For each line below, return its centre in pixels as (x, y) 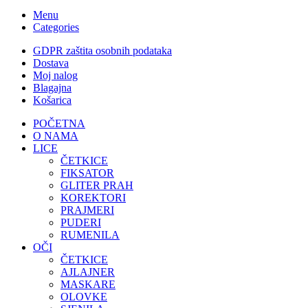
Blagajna (52, 88)
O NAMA (56, 136)
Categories (56, 27)
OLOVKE (84, 297)
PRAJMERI (87, 210)
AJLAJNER (88, 272)
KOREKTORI (93, 198)
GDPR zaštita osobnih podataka (102, 51)
